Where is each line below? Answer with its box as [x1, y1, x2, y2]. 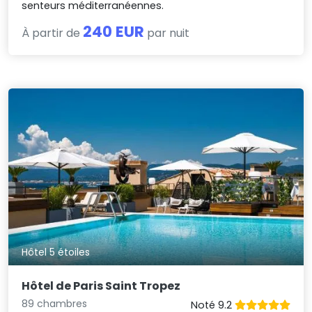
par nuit [144, 24, 190, 41]
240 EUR [83, 20, 145, 42]
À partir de [22, 24, 84, 41]
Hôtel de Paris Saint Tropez [22, 277, 181, 294]
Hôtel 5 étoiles [22, 245, 91, 260]
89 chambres [22, 296, 88, 311]
